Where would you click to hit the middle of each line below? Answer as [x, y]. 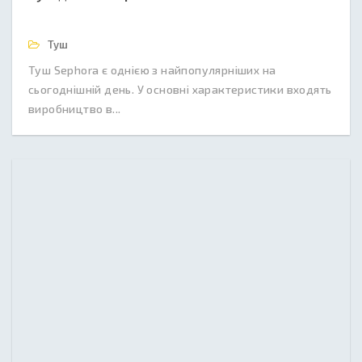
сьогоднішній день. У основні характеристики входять [180, 89]
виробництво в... [75, 109]
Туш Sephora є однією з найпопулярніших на [152, 70]
